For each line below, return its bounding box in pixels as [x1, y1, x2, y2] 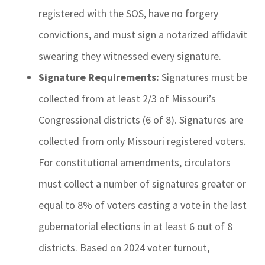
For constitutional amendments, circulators [38, 156, 231, 169]
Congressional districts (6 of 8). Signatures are [38, 113, 243, 127]
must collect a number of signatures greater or [38, 177, 246, 190]
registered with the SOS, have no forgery [38, 7, 218, 20]
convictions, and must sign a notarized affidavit [38, 28, 247, 41]
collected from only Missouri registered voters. [38, 134, 246, 148]
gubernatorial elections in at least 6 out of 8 [38, 219, 232, 233]
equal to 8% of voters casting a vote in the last [38, 198, 247, 212]
